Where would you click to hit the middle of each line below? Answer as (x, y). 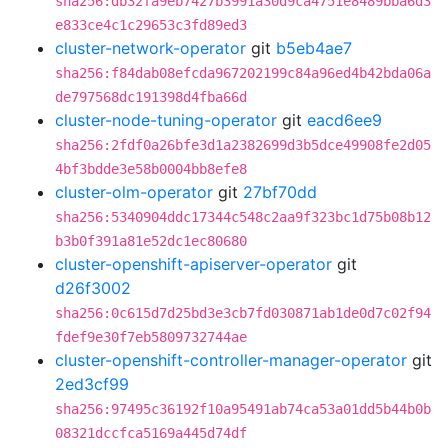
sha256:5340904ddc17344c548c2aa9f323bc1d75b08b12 (243, 217)
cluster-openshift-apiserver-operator (193, 264)
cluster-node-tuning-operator (166, 120)
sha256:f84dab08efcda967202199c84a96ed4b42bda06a (243, 73)
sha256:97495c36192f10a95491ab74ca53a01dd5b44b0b (243, 409)
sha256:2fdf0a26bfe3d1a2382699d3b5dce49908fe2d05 (243, 145)
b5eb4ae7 (314, 48)
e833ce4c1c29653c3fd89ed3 (151, 25)
